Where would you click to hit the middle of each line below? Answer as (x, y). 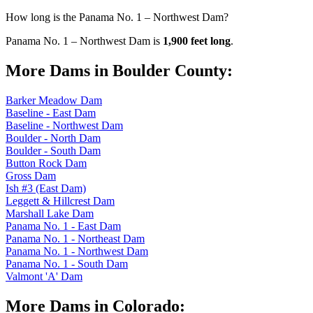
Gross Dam (31, 176)
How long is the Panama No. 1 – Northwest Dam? (117, 17)
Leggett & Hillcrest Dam (60, 201)
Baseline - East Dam (51, 113)
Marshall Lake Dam (50, 214)
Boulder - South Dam (53, 151)
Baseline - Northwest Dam (64, 126)
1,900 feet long (197, 41)
